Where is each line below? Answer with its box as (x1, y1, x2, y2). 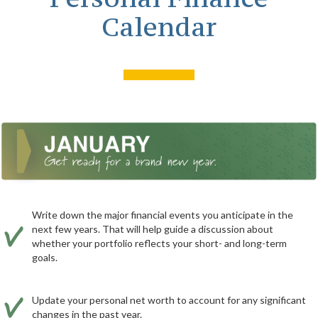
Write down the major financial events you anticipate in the (32, 208, 293, 221)
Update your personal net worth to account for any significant (32, 293, 306, 306)
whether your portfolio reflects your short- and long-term (32, 236, 287, 249)
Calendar (102, 10, 216, 43)
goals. (32, 251, 57, 263)
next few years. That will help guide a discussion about (32, 222, 273, 235)
